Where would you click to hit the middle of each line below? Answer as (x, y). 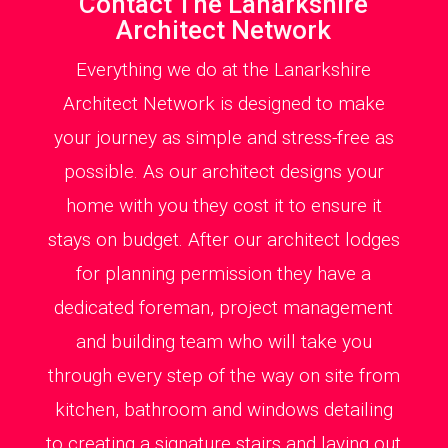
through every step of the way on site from (223, 375)
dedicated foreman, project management (224, 307)
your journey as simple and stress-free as (223, 137)
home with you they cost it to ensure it (223, 205)
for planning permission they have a (224, 273)
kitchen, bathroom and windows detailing (223, 409)
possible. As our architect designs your (223, 171)
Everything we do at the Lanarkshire (224, 69)
